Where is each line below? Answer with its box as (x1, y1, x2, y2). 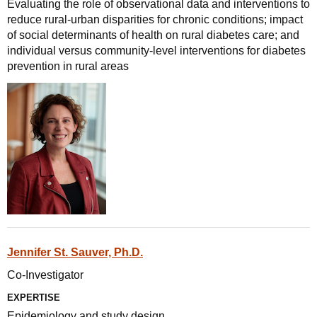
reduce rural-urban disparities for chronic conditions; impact (7, 13, 303, 25)
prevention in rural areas (7, 60, 129, 72)
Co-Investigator (7, 269, 83, 281)
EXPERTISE (7, 292, 60, 303)
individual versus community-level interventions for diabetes (7, 45, 306, 57)
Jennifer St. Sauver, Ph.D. (7, 246, 143, 258)
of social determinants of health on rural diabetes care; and (7, 29, 299, 41)
